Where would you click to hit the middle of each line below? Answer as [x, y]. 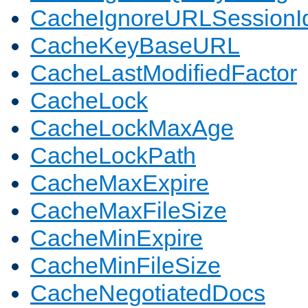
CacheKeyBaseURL [135, 46]
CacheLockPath [113, 156]
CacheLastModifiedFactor [164, 73]
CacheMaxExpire [120, 183]
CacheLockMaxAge [132, 128]
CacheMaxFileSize [129, 211]
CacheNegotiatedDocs [148, 293]
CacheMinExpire [117, 238]
